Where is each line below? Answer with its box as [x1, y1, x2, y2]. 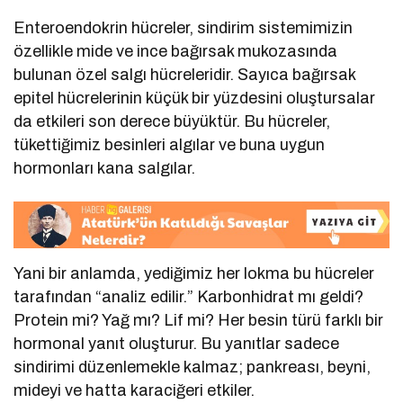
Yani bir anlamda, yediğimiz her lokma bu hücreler [13, 264, 375, 282]
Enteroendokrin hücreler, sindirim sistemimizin [13, 19, 354, 38]
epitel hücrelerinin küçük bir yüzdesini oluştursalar [13, 89, 376, 108]
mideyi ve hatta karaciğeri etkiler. [13, 381, 255, 399]
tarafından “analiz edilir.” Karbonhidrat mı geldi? [13, 287, 364, 306]
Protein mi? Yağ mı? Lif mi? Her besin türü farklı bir [13, 310, 384, 329]
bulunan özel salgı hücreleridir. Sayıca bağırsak [13, 66, 356, 85]
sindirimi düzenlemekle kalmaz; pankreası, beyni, [13, 357, 372, 376]
